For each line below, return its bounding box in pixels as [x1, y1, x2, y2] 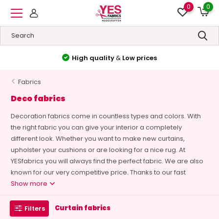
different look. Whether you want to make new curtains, [11, 134, 185, 143]
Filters [24, 203, 45, 213]
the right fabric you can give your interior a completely [11, 123, 182, 132]
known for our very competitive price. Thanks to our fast [11, 168, 186, 177]
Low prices [122, 53, 157, 63]
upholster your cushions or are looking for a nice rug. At [11, 145, 186, 154]
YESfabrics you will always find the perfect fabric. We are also [11, 156, 204, 166]
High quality [72, 53, 116, 63]
